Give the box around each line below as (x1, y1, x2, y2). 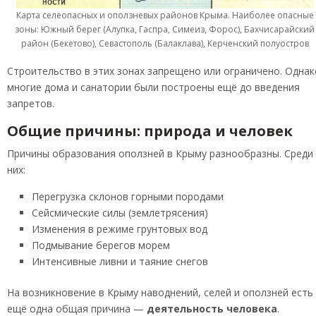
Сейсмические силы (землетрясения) (32, 206, 208, 220)
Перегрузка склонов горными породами (32, 190, 224, 204)
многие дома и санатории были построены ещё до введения (7, 80, 300, 95)
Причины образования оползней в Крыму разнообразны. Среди (7, 147, 313, 161)
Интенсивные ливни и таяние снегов (32, 255, 208, 269)
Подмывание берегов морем (32, 238, 170, 253)
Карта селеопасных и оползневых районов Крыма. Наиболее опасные (16, 8, 314, 21)
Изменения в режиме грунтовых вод (32, 222, 207, 236)
